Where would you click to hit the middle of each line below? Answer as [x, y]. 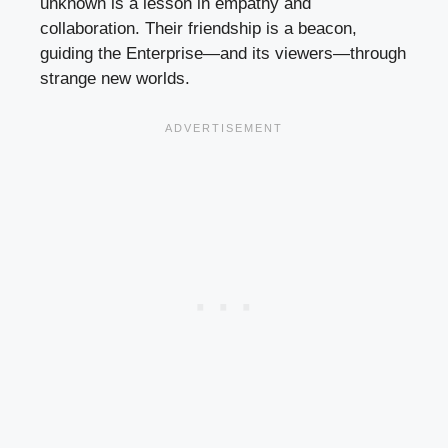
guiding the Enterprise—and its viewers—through [223, 53]
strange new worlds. [115, 78]
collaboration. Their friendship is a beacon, [198, 28]
